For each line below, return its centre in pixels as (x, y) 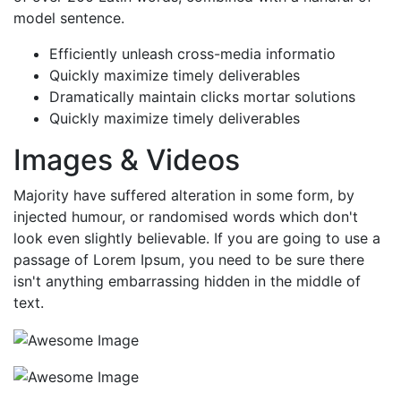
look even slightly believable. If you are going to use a (197, 239)
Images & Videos (127, 160)
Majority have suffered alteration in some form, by (184, 196)
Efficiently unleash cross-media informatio (192, 54)
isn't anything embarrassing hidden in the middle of (187, 282)
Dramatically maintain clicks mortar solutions (202, 97)
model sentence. (69, 18)
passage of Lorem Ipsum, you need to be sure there (189, 260)
